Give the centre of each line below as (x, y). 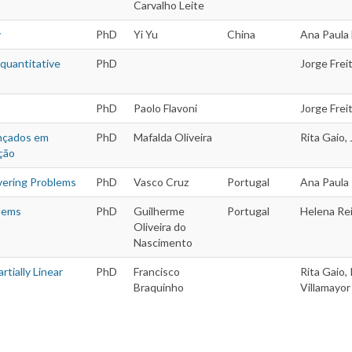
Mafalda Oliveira (173, 137)
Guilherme (159, 211)
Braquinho (159, 288)
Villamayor (325, 288)
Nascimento (163, 243)
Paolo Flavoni (165, 108)
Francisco (157, 272)
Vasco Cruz (161, 182)
